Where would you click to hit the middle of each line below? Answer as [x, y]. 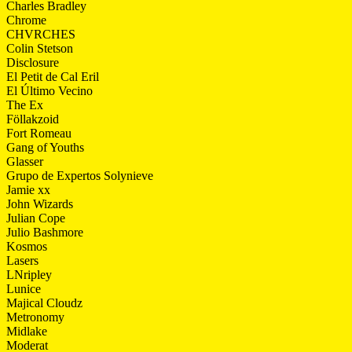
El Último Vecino [49, 90]
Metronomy [35, 317]
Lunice [24, 288]
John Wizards [40, 203]
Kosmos [27, 246]
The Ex [25, 104]
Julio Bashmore [45, 232]
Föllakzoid [33, 119]
